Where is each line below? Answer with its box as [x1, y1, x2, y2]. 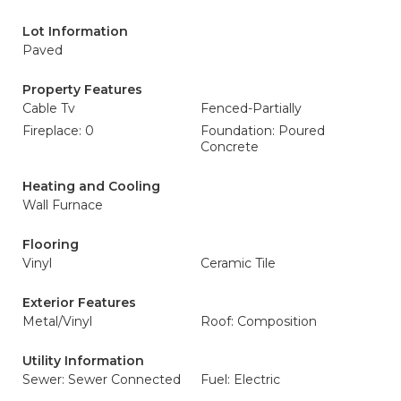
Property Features [22, 81, 142, 98]
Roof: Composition [200, 313, 317, 329]
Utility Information [22, 353, 144, 369]
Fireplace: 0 [22, 123, 94, 139]
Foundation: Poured [200, 123, 325, 139]
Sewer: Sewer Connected [22, 371, 181, 388]
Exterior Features [22, 294, 136, 311]
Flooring [22, 236, 79, 252]
